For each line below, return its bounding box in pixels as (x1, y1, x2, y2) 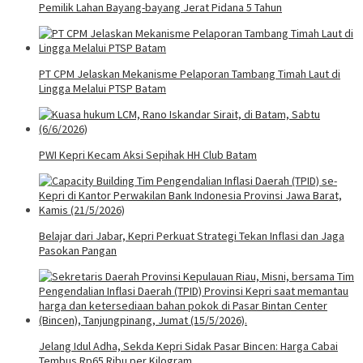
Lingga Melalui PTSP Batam (39, 80, 166, 96)
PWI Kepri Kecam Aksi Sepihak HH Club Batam (39, 147, 257, 162)
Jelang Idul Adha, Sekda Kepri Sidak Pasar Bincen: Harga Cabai (39, 338, 338, 353)
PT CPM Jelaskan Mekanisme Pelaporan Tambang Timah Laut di (39, 66, 340, 81)
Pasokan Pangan (39, 242, 117, 258)
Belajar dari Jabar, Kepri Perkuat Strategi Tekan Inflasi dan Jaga (39, 228, 344, 243)
